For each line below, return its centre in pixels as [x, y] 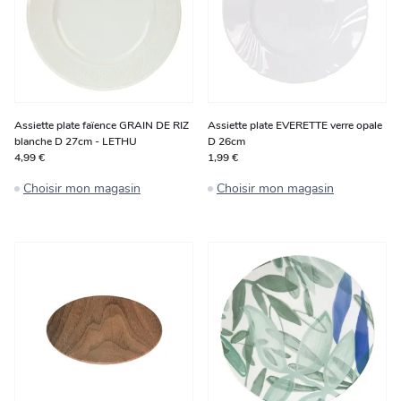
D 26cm [226, 141]
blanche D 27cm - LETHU [76, 141]
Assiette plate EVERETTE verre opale [295, 125]
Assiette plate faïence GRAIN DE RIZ [102, 125]
